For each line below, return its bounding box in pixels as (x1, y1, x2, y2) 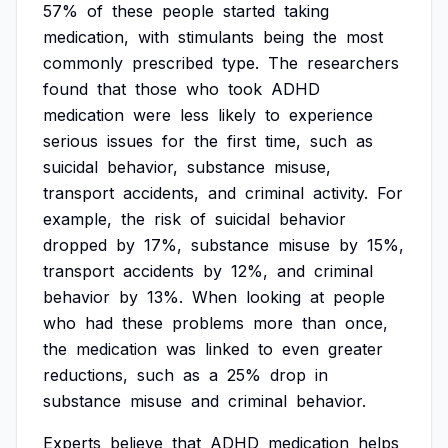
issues (107, 131, 153, 151)
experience (289, 105, 373, 125)
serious (43, 131, 98, 151)
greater (328, 339, 383, 359)
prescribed (132, 53, 213, 73)
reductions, (43, 365, 128, 385)
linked (205, 339, 249, 359)
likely (218, 105, 256, 125)
